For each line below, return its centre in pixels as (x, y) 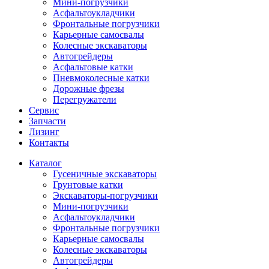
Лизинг (44, 132)
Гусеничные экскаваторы (105, 174)
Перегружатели (85, 100)
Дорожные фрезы (89, 89)
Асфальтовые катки (93, 67)
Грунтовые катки (88, 185)
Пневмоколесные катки (101, 78)
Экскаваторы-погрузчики (105, 196)
